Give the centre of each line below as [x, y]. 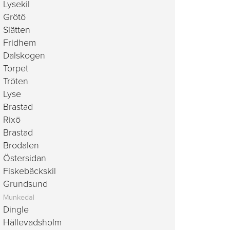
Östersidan [25, 158]
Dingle [16, 209]
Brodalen [21, 145]
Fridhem [20, 43]
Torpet [16, 68]
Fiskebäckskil [30, 171]
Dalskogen [24, 55]
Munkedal [19, 197]
